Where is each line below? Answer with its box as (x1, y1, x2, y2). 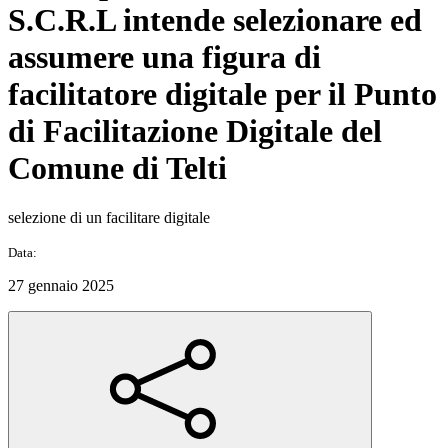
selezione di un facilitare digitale (8, 208, 210, 226)
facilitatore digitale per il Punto (8, 76, 437, 113)
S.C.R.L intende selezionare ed (8, 2, 422, 39)
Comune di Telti (8, 150, 227, 187)
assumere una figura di (8, 39, 321, 76)
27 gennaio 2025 (8, 276, 114, 294)
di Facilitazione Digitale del (8, 113, 382, 150)
